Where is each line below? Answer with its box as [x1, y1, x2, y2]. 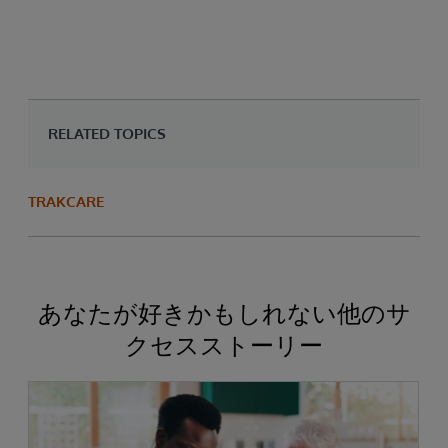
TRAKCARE [28, 191, 104, 211]
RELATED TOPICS [48, 123, 166, 143]
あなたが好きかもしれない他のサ [37, 296, 411, 328]
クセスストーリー [125, 328, 323, 360]
